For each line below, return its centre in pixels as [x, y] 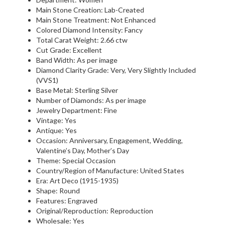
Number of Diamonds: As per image [91, 100]
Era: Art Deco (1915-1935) [77, 180]
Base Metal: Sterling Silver [77, 90]
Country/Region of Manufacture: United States [110, 170]
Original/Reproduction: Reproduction [95, 210]
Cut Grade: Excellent [69, 50]
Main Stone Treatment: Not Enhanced [96, 20]
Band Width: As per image [77, 60]
